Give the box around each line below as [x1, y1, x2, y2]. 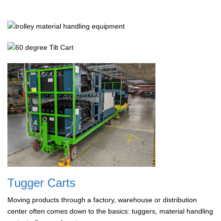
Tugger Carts [7, 176, 75, 189]
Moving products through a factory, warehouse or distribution [7, 196, 197, 204]
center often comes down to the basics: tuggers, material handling [7, 207, 213, 215]
